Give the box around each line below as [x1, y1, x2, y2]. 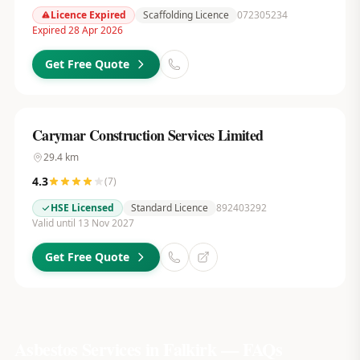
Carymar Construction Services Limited [31, 125, 264, 145]
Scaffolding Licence [142, 8, 229, 22]
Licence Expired [50, 8, 126, 22]
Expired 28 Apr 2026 [31, 23, 123, 37]
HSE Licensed [50, 201, 114, 215]
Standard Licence [130, 201, 208, 215]
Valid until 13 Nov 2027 [31, 216, 134, 230]
